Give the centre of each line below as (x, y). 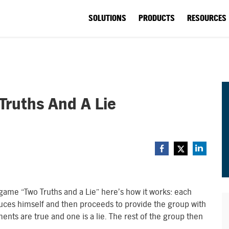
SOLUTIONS (107, 18)
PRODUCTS (157, 18)
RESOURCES (207, 18)
